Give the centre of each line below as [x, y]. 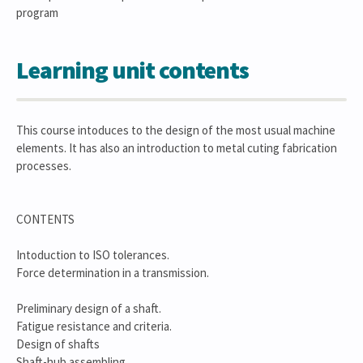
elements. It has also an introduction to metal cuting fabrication [177, 148]
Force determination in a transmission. [113, 273]
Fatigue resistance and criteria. [94, 326]
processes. [44, 166]
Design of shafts [58, 344]
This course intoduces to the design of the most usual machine [176, 130]
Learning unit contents [132, 70]
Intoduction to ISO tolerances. [93, 255]
